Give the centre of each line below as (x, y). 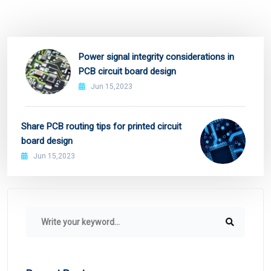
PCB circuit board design (127, 72)
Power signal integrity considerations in (156, 57)
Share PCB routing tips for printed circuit (101, 127)
